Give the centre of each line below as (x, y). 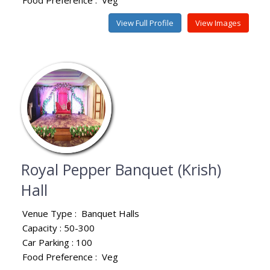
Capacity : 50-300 (58, 228)
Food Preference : (62, 256)
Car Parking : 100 (57, 242)
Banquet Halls (110, 213)
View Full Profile (145, 23)
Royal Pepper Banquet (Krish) (121, 169)
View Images (218, 23)
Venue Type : (52, 213)
